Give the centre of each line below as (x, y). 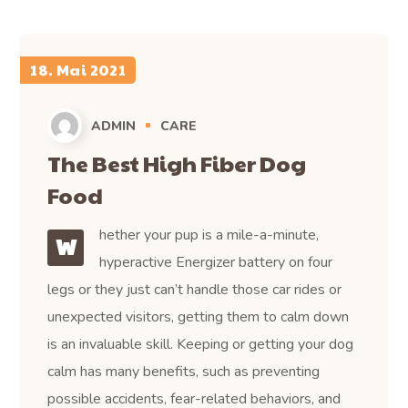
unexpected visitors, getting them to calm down (199, 316)
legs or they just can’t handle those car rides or (195, 289)
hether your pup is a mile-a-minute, (209, 235)
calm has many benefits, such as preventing (184, 371)
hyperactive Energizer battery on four (215, 262)
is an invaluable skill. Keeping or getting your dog (201, 344)
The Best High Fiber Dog (177, 163)
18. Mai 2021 (78, 69)
